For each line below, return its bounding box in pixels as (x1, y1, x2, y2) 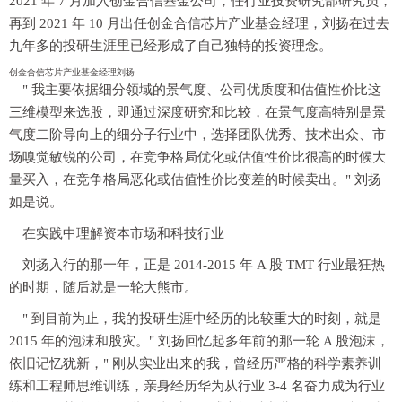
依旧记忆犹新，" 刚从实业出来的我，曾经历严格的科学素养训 (9, 356, 381, 371)
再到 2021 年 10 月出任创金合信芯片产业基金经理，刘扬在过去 (9, 16, 389, 31)
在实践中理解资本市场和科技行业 (22, 226, 224, 241)
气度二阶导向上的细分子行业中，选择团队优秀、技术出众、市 (9, 127, 386, 143)
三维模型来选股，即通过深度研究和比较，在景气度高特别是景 (9, 105, 386, 120)
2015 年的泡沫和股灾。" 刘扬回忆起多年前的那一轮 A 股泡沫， (9, 334, 389, 349)
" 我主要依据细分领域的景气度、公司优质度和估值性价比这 (22, 83, 381, 98)
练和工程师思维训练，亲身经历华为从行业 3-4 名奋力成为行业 (9, 379, 385, 394)
